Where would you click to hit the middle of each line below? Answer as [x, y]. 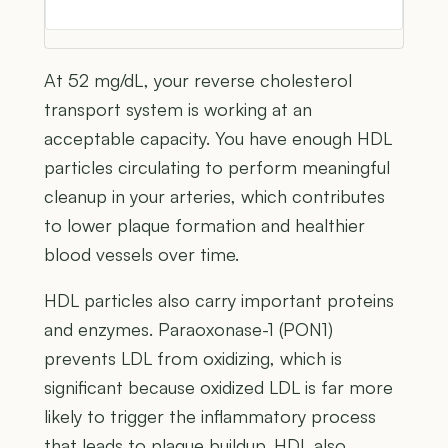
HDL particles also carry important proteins [219, 299]
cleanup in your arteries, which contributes [214, 195]
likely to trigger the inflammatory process [210, 415]
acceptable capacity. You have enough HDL [218, 137]
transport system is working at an [178, 108]
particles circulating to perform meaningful [217, 166]
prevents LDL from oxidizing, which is [193, 357]
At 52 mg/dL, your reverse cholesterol [198, 79]
